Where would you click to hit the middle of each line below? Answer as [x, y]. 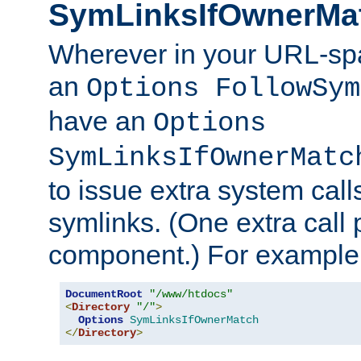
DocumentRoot [104, 295]
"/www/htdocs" [191, 295]
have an [101, 121]
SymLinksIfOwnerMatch [194, 320]
